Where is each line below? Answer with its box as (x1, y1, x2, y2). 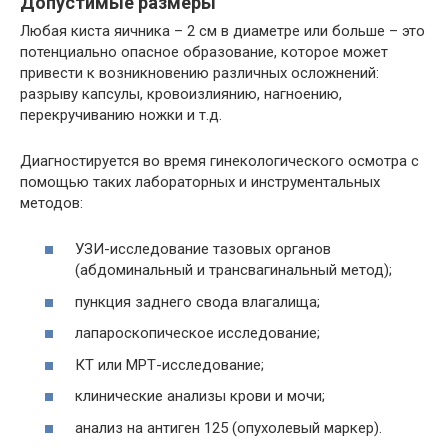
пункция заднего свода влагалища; (75, 292, 320, 311)
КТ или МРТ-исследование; (75, 355, 264, 374)
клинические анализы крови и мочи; (75, 387, 325, 406)
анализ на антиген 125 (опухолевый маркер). (75, 418, 382, 437)
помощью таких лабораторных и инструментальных (20, 172, 380, 191)
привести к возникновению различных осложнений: (20, 63, 379, 82)
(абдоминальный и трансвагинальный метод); (75, 261, 392, 280)
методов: (20, 193, 83, 212)
